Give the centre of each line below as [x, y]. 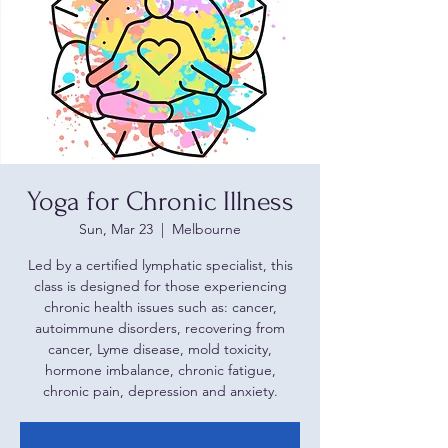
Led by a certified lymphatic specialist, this [160, 265]
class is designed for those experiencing [160, 286]
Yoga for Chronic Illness [160, 201]
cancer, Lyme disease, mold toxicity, [160, 349]
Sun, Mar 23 [116, 229]
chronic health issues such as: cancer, [160, 307]
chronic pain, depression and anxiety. [160, 391]
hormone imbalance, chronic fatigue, [160, 370]
